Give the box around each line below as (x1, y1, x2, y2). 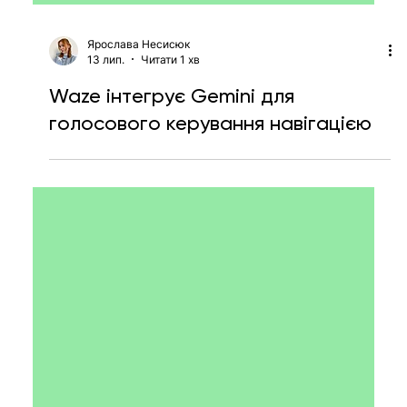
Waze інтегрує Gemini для (48, 156, 294, 180)
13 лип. (86, 124, 124, 139)
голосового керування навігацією (48, 184, 377, 207)
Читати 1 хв (140, 124, 200, 139)
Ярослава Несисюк (86, 109, 190, 124)
